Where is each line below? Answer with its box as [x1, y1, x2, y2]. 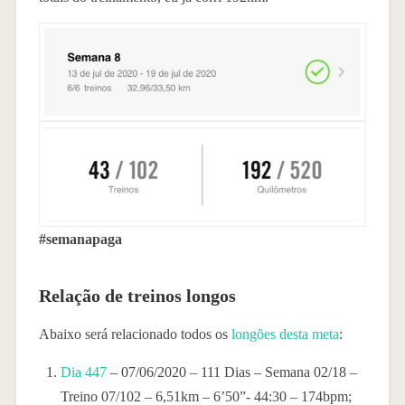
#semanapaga [38, 231, 122, 247]
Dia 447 [60, 363, 107, 380]
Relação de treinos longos [38, 285, 236, 306]
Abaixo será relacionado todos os [38, 325, 231, 342]
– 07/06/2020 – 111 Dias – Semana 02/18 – [106, 363, 357, 380]
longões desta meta [231, 325, 339, 342]
